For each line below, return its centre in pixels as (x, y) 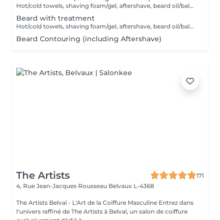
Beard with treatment (55, 18)
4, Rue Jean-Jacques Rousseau (62, 186)
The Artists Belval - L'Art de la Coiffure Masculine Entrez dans (87, 203)
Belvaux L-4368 (131, 186)
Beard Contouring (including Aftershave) (89, 39)
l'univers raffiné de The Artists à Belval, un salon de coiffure (102, 211)
